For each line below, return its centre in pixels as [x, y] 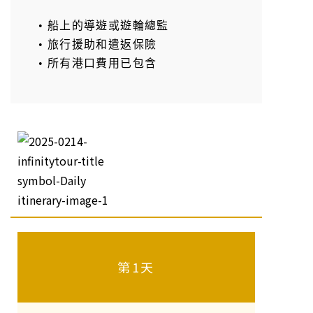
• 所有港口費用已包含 [98, 63]
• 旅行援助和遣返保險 [98, 44]
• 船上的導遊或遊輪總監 [104, 25]
